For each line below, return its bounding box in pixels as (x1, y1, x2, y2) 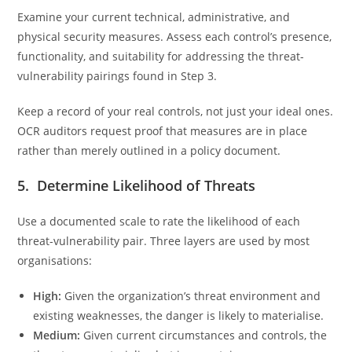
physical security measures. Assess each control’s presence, (17, 28, 332, 44)
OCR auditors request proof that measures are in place (17, 123, 308, 138)
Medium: (33, 327, 81, 343)
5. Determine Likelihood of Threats (17, 175, 256, 195)
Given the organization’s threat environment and (61, 288, 321, 303)
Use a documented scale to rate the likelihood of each (17, 213, 301, 229)
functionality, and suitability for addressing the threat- (17, 48, 305, 64)
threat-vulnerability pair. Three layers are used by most (17, 233, 310, 248)
